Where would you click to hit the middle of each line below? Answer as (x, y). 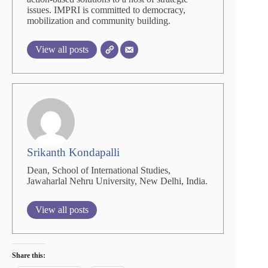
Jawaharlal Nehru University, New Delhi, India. (117, 181)
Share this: (29, 256)
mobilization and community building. (99, 21)
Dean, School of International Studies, (99, 170)
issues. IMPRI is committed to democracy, (106, 10)
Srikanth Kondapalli (73, 153)
